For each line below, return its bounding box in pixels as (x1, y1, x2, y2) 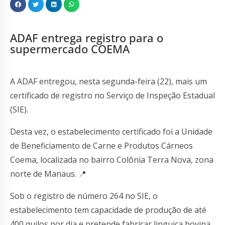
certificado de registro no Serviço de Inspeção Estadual (10, 90, 215, 101)
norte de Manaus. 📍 (10, 168, 86, 180)
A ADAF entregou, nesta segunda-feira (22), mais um (10, 76, 207, 87)
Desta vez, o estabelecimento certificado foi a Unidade (10, 126, 212, 138)
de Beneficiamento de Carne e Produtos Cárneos (10, 140, 193, 152)
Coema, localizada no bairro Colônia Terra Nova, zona (10, 154, 213, 166)
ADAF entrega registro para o (10, 30, 163, 46)
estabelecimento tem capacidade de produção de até (10, 204, 206, 216)
